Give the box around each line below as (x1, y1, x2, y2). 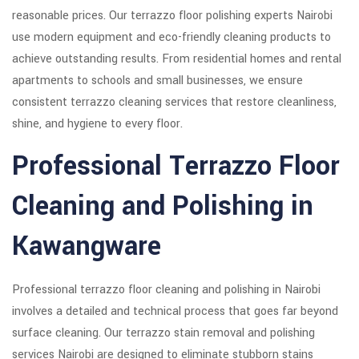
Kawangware (12, 228, 161, 266)
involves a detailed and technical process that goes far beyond (12, 303, 338, 321)
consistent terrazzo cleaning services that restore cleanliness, (12, 94, 337, 111)
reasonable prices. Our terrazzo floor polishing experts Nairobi (12, 7, 333, 25)
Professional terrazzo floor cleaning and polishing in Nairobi (12, 281, 321, 299)
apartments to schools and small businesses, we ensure (12, 72, 303, 90)
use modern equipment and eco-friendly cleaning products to (12, 29, 331, 46)
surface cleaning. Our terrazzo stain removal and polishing (12, 325, 315, 342)
